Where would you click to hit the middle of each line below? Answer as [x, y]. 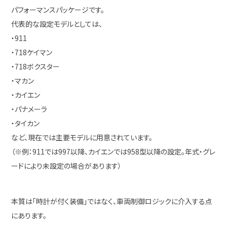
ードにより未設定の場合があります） [67, 166]
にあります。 [29, 215]
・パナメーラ [29, 109]
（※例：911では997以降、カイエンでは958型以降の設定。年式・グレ [113, 152]
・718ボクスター [36, 66]
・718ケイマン [32, 52]
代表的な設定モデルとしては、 [57, 24]
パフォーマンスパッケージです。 [58, 10]
